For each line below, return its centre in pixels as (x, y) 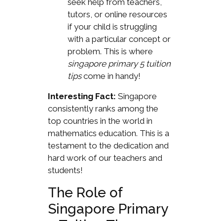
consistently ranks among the (103, 109)
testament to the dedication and (108, 146)
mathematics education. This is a (108, 133)
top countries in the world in (100, 121)
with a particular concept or (119, 39)
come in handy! (111, 76)
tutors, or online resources (117, 15)
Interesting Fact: (82, 96)
